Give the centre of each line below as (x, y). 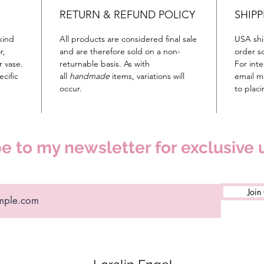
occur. (72, 88)
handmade (90, 76)
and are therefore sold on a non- (120, 51)
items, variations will (147, 76)
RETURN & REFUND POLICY (127, 14)
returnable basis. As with (105, 63)
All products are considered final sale (128, 39)
